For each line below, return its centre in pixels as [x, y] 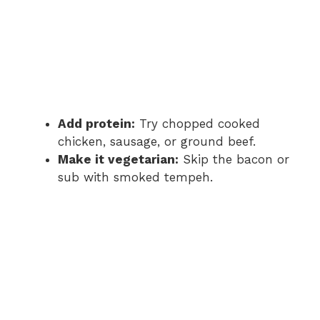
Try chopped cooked [197, 123]
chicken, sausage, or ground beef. [157, 141]
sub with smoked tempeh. [135, 177]
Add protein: [96, 123]
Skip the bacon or [234, 159]
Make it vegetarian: [118, 159]
